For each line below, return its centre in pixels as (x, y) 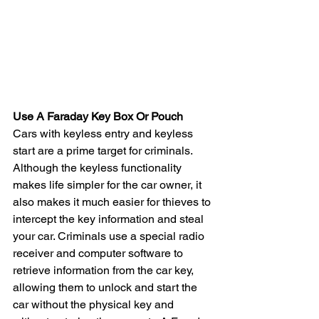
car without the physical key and (95, 304)
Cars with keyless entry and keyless (104, 133)
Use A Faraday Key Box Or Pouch (98, 116)
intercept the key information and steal (110, 219)
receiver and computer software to (99, 253)
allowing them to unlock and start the (106, 287)
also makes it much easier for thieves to (113, 202)
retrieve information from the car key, (105, 270)
